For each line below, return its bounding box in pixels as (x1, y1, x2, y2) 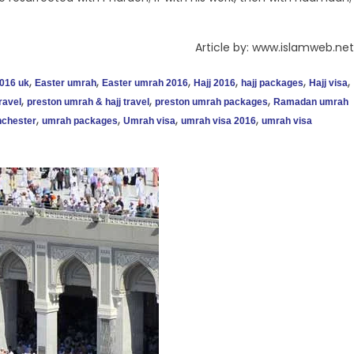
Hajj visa (309, 77, 348, 89)
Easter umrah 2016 (102, 77, 188, 89)
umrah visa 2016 (181, 115, 256, 127)
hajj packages (241, 77, 303, 89)
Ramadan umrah (273, 96, 348, 108)
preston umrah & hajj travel (27, 96, 149, 108)
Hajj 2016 (194, 77, 235, 89)
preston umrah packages (155, 96, 268, 108)
